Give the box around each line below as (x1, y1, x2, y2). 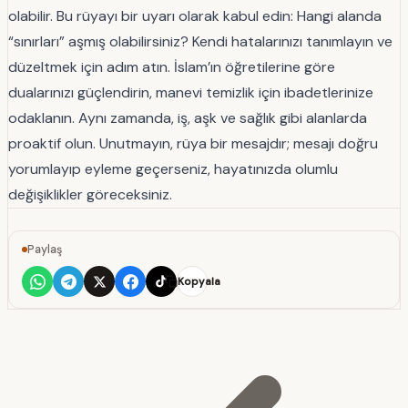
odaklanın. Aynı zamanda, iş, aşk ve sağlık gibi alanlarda (8, 108, 367, 128)
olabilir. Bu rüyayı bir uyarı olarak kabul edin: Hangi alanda (8, 6, 382, 26)
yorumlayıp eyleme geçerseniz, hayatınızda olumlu (8, 159, 338, 179)
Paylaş (27, 242, 62, 258)
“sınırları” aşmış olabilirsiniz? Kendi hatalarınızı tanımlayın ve (8, 32, 393, 52)
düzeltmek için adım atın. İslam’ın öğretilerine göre (8, 57, 335, 77)
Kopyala (177, 274, 220, 289)
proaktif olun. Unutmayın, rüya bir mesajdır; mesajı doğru (8, 134, 378, 154)
